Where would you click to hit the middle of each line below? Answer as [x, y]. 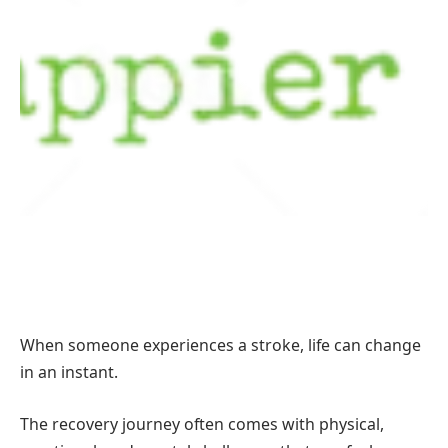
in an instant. [69, 372]
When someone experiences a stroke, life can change [220, 345]
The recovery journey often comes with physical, [202, 423]
